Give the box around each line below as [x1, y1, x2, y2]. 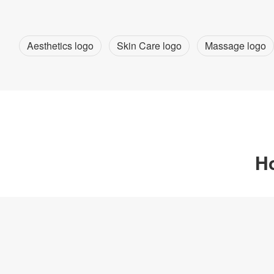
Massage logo [205, 39, 266, 53]
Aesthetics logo [27, 39, 94, 53]
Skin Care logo [117, 39, 182, 53]
